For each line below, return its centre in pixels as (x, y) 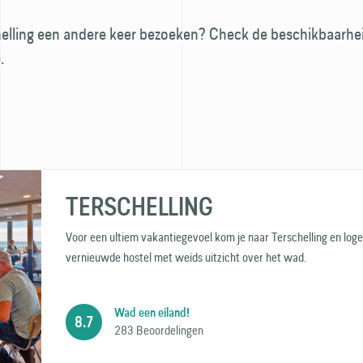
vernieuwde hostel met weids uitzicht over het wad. (186, 257)
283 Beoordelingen (159, 330)
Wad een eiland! (152, 313)
